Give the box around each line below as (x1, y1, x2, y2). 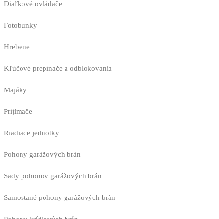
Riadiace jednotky (4, 129, 59, 137)
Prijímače (4, 108, 32, 116)
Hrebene (4, 43, 30, 51)
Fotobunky (4, 22, 37, 30)
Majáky (4, 86, 27, 94)
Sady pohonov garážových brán (4, 172, 102, 180)
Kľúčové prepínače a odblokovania (4, 65, 112, 73)
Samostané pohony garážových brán (4, 194, 115, 202)
